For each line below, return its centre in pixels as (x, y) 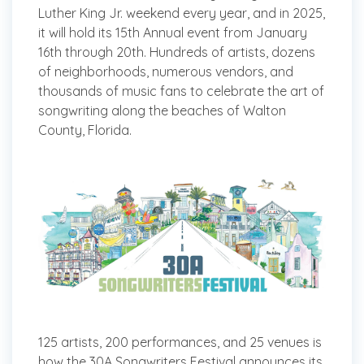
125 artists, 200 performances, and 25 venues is (180, 342)
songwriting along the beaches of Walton (162, 110)
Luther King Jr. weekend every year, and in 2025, (182, 13)
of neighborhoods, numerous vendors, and (166, 71)
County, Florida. (85, 130)
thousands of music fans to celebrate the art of (181, 91)
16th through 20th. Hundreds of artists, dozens (177, 52)
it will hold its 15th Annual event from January (173, 32)
